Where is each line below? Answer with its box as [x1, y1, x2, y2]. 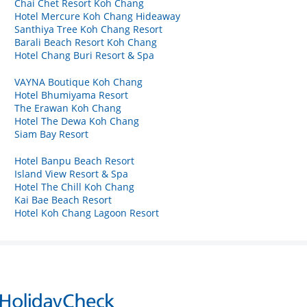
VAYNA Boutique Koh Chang [14, 75, 143, 88]
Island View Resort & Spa [14, 167, 128, 180]
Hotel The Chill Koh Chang [14, 180, 134, 193]
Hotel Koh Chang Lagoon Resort [14, 206, 159, 219]
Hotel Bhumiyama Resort [14, 88, 128, 101]
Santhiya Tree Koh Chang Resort [14, 22, 162, 36]
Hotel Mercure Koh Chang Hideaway [14, 9, 180, 23]
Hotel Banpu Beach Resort [14, 153, 134, 167]
